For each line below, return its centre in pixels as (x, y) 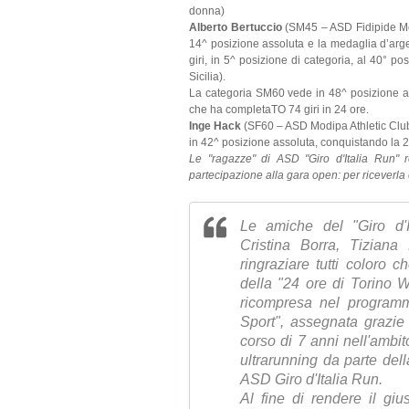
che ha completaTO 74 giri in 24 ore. (279, 110)
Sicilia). (207, 77)
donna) (207, 11)
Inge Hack (215, 126)
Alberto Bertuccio (236, 27)
